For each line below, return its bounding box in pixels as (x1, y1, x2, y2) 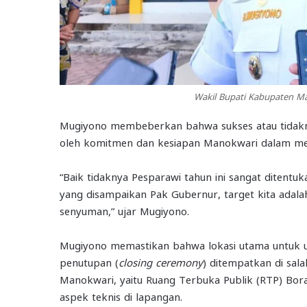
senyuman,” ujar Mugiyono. (60, 204, 189, 217)
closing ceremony (119, 256, 203, 269)
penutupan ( (60, 256, 119, 269)
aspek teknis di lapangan (60, 290, 180, 303)
